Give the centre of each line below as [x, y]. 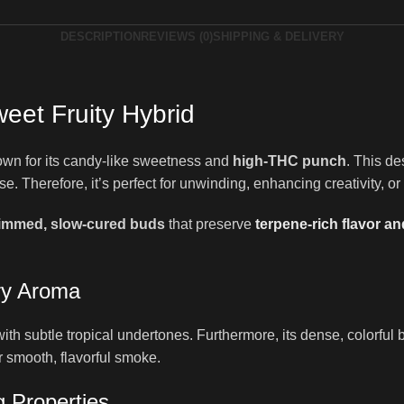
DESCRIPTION [100, 37]
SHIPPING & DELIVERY [278, 37]
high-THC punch [289, 161]
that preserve [210, 224]
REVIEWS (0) [176, 37]
